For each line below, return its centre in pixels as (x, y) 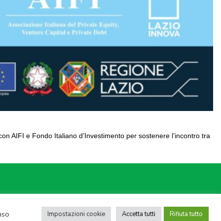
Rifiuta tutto (186, 214)
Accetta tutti (139, 214)
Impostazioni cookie (76, 214)
